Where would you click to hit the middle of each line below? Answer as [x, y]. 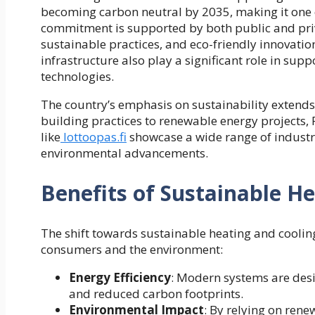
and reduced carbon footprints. [156, 293]
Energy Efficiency [120, 277]
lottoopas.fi [94, 136]
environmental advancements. [124, 153]
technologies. [77, 76]
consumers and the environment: [132, 249]
